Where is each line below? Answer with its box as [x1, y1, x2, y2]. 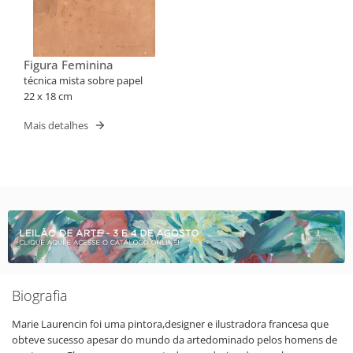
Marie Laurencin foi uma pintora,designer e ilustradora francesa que [12, 316, 329, 331]
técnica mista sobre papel [24, 73, 143, 87]
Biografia [12, 285, 68, 305]
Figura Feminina [24, 57, 113, 72]
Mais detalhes [24, 117, 88, 132]
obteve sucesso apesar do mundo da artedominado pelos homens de [12, 332, 337, 347]
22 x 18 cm [24, 89, 72, 103]
